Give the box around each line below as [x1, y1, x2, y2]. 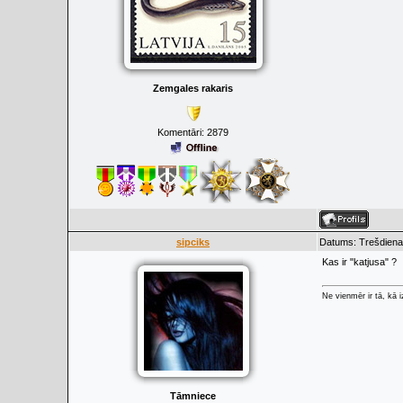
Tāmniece [170, 390, 216, 401]
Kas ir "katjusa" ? [322, 256, 397, 267]
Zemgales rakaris [153, 83, 233, 94]
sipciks [176, 237, 210, 247]
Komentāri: [157, 127, 207, 138]
